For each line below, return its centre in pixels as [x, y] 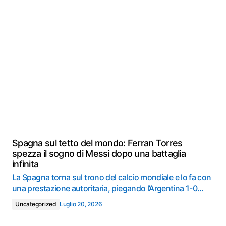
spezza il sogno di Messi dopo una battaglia [99, 154]
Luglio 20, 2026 [81, 204]
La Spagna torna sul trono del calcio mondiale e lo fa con [112, 177]
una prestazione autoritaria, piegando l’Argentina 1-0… [108, 188]
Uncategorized [36, 204]
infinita [25, 164]
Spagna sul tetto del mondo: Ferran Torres [97, 143]
